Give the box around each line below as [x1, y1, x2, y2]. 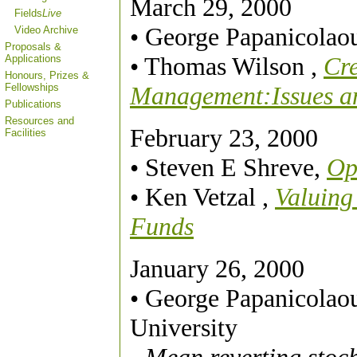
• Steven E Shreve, [130, 153, 327, 182]
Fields [14, 7, 42, 19]
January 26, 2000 [130, 254, 304, 283]
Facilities [5, 127, 46, 139]
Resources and [5, 115, 74, 127]
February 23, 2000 [130, 124, 318, 152]
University [130, 313, 237, 342]
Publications [5, 98, 61, 110]
